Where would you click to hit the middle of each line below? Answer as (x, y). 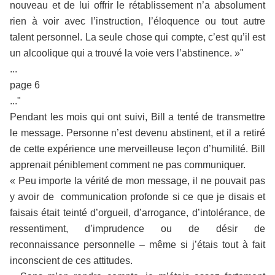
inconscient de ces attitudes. (71, 261)
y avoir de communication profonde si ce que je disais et (137, 197)
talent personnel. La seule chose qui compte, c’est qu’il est (137, 37)
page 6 (25, 85)
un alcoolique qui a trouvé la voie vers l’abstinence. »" (127, 53)
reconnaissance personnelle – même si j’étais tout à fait (137, 245)
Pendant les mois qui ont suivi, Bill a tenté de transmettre (137, 117)
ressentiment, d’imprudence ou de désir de (137, 229)
